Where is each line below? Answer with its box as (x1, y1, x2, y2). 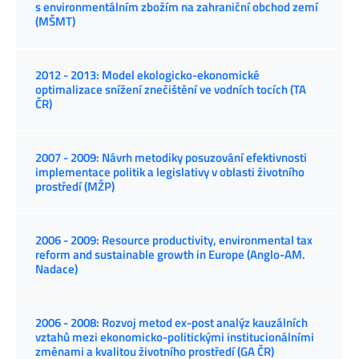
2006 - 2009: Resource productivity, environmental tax (35, 231, 313, 250)
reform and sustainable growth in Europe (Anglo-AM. (35, 245, 305, 264)
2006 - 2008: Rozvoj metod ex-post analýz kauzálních (35, 313, 308, 333)
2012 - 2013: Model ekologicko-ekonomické (35, 66, 260, 85)
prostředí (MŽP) (35, 177, 115, 196)
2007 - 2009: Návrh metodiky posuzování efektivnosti (35, 148, 307, 167)
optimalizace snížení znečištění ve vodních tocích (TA (35, 80, 306, 99)
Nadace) (35, 260, 78, 279)
